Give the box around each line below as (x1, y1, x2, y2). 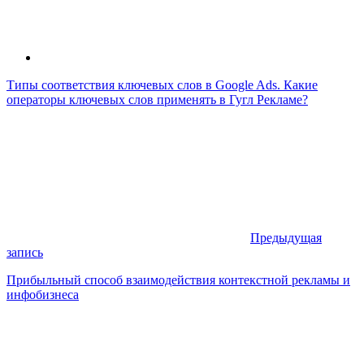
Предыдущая (250, 230, 322, 245)
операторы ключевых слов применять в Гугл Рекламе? (6, 92, 308, 106)
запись (6, 245, 43, 259)
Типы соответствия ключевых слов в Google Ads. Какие (6, 77, 318, 92)
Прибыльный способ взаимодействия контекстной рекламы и (6, 272, 350, 287)
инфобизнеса (6, 287, 79, 301)
